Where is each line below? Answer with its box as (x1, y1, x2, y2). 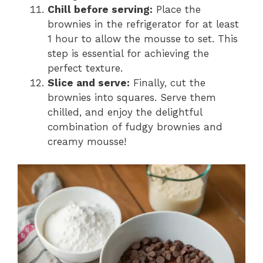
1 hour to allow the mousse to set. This (48, 33, 238, 45)
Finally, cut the (130, 77, 205, 89)
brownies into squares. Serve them (48, 92, 216, 104)
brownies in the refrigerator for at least (48, 18, 239, 31)
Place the (153, 4, 201, 16)
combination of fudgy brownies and (48, 121, 222, 133)
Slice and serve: (48, 77, 130, 89)
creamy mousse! (48, 136, 126, 148)
